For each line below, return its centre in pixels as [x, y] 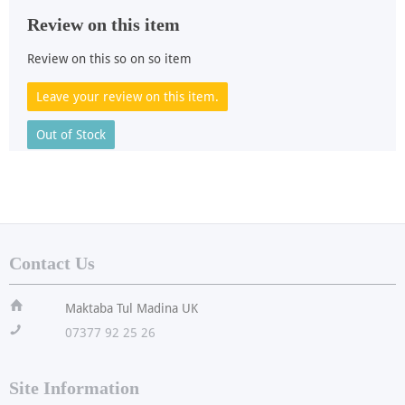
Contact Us [52, 264]
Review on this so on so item [109, 59]
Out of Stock [71, 135]
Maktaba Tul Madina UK [132, 309]
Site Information [74, 388]
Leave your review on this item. [127, 97]
